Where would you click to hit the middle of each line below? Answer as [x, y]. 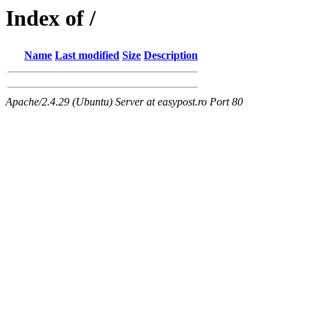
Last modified [87, 56]
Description [171, 56]
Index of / [51, 18]
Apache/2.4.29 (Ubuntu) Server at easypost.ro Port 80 [124, 102]
